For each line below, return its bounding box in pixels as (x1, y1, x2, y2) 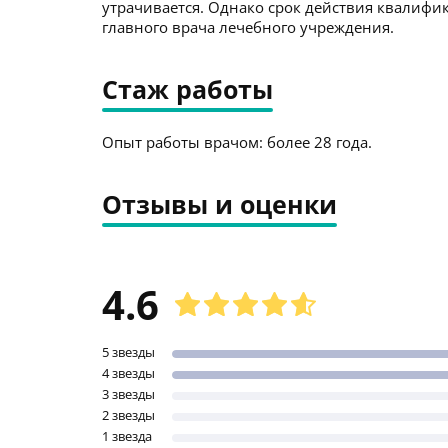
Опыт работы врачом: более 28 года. (102, 132, 372, 152)
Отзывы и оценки (102, 187, 337, 221)
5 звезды (102, 343, 155, 361)
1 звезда (102, 427, 152, 445)
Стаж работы (102, 72, 273, 106)
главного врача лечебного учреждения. (102, 17, 394, 37)
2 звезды (102, 406, 155, 424)
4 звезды (102, 364, 155, 382)
